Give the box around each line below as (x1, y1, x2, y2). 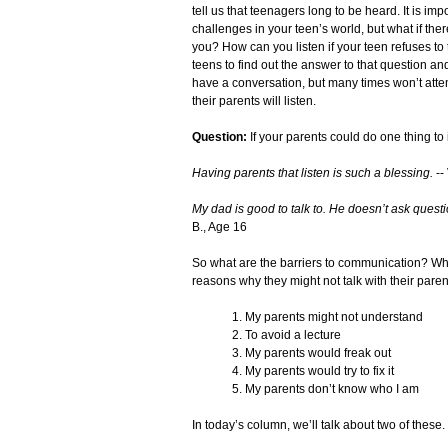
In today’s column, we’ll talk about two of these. (192, 418, 445, 433)
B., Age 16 (192, 220, 247, 235)
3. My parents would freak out (232, 346, 391, 361)
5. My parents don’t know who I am (232, 382, 419, 397)
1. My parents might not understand (232, 310, 423, 325)
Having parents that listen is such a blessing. (192, 166, 433, 181)
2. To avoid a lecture (232, 328, 341, 343)
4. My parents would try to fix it (232, 364, 394, 379)
